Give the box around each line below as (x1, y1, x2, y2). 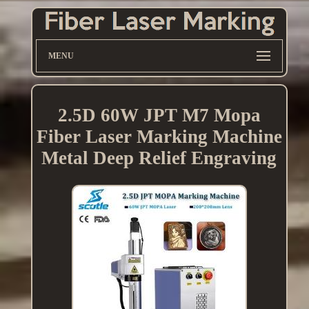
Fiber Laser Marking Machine (36, 126, 282, 148)
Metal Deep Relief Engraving (41, 148, 277, 169)
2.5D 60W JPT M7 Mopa (57, 105, 261, 126)
